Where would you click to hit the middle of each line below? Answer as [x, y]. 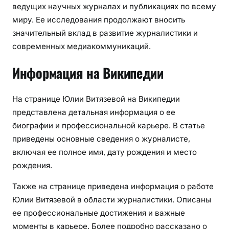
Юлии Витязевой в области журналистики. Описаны [112, 199]
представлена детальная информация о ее [94, 112]
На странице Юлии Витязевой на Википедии [96, 99]
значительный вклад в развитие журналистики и [105, 33]
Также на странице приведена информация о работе [113, 186]
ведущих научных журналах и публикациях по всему [114, 7]
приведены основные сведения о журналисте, [101, 139]
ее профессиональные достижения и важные [99, 213]
